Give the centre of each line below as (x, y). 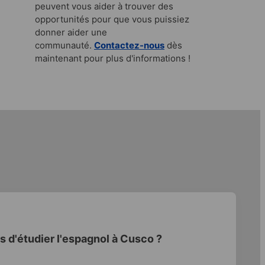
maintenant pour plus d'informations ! (113, 58)
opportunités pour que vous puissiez (112, 19)
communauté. (64, 45)
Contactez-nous (129, 45)
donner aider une (71, 32)
